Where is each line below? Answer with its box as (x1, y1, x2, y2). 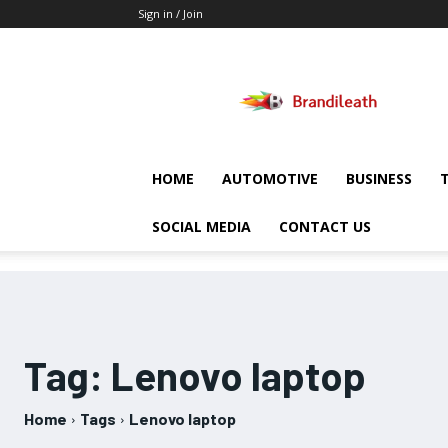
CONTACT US (279, 217, 371, 236)
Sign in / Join (138, 6, 203, 21)
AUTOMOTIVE (222, 169, 318, 188)
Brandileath (307, 56, 381, 75)
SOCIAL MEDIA (152, 217, 251, 236)
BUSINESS (346, 169, 412, 188)
